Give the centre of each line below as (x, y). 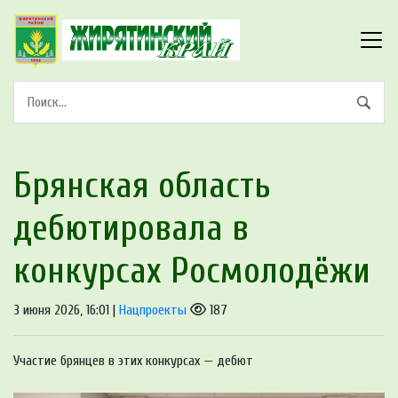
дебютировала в (131, 228)
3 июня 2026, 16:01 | (66, 310)
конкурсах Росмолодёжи (192, 271)
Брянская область (142, 185)
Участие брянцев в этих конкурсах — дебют (133, 360)
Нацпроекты (153, 310)
